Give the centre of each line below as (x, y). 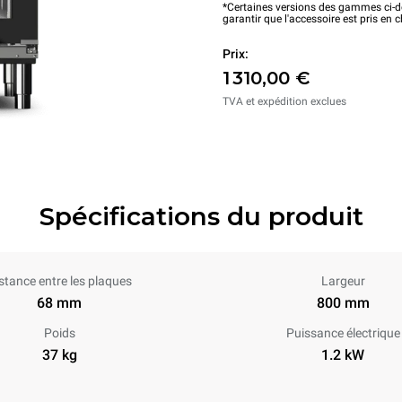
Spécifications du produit (201, 216)
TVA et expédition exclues (284, 101)
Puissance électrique (343, 333)
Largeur (343, 281)
